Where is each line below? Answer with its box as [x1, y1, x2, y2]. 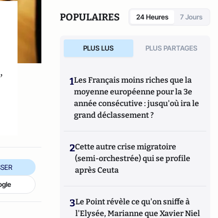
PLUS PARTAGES [145, 44, 198, 52]
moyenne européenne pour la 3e [74, 87, 193, 96]
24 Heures [136, 13, 168, 21]
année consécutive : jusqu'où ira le [74, 99, 200, 108]
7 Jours [180, 13, 202, 21]
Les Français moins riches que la [74, 75, 192, 85]
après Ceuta [75, 165, 119, 175]
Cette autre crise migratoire [75, 142, 177, 151]
